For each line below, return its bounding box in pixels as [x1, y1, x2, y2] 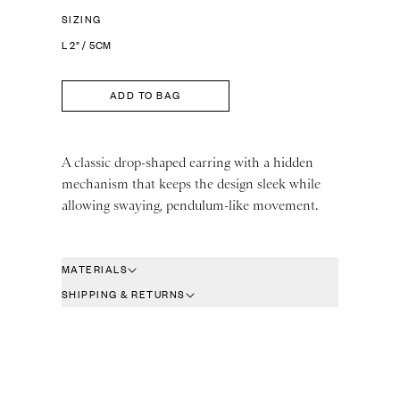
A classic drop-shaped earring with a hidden [61, 154, 313, 170]
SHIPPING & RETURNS [61, 287, 186, 302]
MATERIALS [61, 262, 129, 277]
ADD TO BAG [109, 88, 181, 103]
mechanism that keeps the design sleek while [61, 176, 321, 191]
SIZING [61, 12, 102, 27]
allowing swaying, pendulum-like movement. [61, 197, 319, 212]
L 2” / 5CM [61, 38, 112, 53]
